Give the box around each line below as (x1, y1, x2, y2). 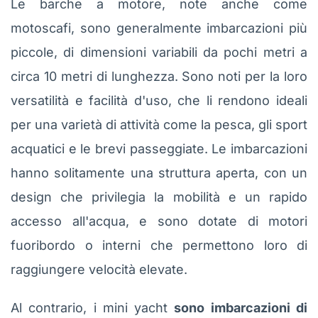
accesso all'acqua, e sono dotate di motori (11, 213, 307, 229)
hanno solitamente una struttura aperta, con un (11, 165, 307, 180)
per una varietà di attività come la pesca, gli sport (11, 116, 307, 132)
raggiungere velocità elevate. (11, 261, 187, 277)
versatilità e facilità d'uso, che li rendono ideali (11, 92, 307, 108)
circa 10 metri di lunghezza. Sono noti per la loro (11, 68, 307, 84)
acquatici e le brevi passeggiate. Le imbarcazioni (11, 141, 307, 156)
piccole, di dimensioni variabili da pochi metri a (11, 44, 307, 60)
